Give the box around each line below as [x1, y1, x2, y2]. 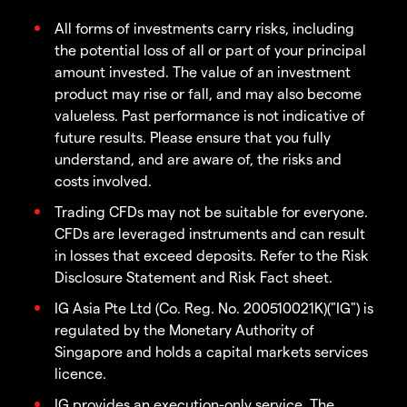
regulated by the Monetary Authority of [55, 321, 314, 339]
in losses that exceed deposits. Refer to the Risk [55, 246, 369, 264]
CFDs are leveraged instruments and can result [55, 224, 365, 243]
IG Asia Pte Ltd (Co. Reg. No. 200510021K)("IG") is [55, 299, 373, 317]
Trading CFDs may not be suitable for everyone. [55, 203, 368, 221]
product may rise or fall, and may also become [55, 84, 362, 103]
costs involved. [55, 172, 152, 190]
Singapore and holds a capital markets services [55, 342, 368, 361]
